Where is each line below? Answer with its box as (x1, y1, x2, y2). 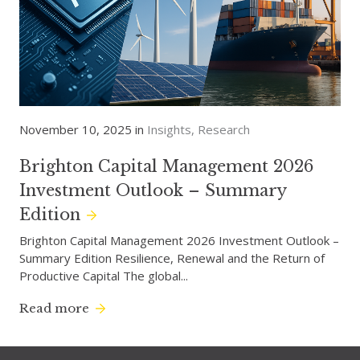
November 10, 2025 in (18, 121, 144, 137)
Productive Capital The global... (18, 268, 188, 284)
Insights (146, 121, 191, 137)
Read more (18, 301, 89, 316)
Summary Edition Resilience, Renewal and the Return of (18, 250, 325, 266)
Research (197, 121, 250, 137)
